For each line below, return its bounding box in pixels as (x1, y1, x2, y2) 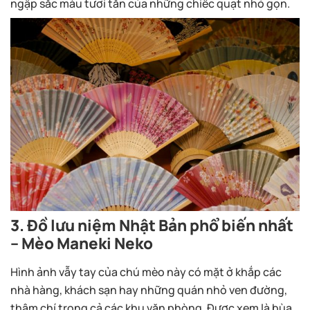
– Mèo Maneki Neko (10, 232, 153, 255)
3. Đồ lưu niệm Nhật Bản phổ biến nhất (10, 215, 293, 237)
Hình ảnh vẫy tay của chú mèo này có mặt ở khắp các (10, 264, 282, 280)
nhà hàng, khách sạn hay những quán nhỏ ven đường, (10, 282, 287, 298)
